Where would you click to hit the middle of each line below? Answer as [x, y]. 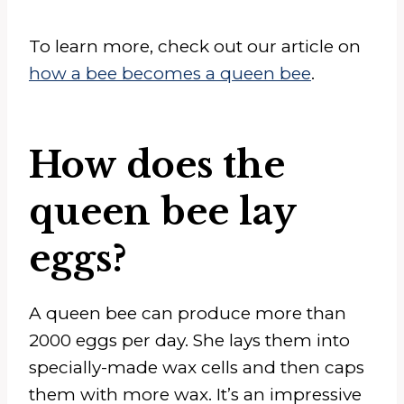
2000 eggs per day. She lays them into [189, 340]
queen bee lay [162, 211]
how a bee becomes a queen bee [170, 73]
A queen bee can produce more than [188, 313]
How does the [157, 165]
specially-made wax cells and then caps [197, 367]
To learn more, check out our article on [195, 46]
